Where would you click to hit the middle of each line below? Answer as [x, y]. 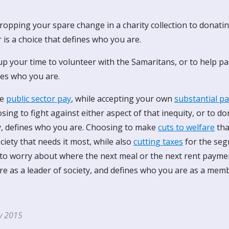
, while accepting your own [123, 99]
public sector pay [39, 99]
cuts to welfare [186, 127]
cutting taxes [158, 142]
